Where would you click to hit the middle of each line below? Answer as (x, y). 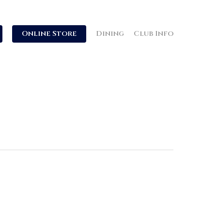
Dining (110, 34)
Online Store (49, 34)
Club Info (154, 34)
